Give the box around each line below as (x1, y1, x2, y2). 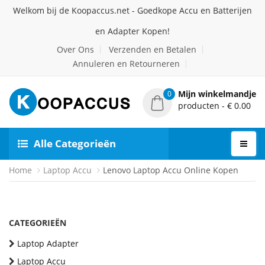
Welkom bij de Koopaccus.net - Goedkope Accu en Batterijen (13, 5, 252, 16)
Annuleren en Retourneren (73, 58, 180, 69)
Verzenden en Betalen (108, 44, 196, 55)
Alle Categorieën (34, 137, 116, 150)
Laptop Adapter (17, 238, 79, 249)
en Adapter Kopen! (95, 25, 170, 37)
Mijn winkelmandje (178, 88, 256, 99)
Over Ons (56, 44, 94, 55)
